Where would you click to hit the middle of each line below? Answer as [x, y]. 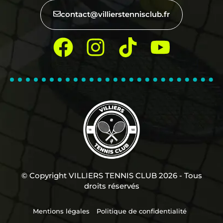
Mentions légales [61, 211]
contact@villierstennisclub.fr [115, 14]
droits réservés [111, 186]
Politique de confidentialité [142, 211]
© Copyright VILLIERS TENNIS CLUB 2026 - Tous [111, 175]
